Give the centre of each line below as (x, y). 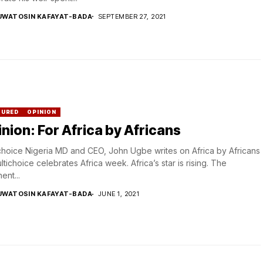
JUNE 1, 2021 (119, 194)
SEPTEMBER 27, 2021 (132, 16)
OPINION (42, 112)
